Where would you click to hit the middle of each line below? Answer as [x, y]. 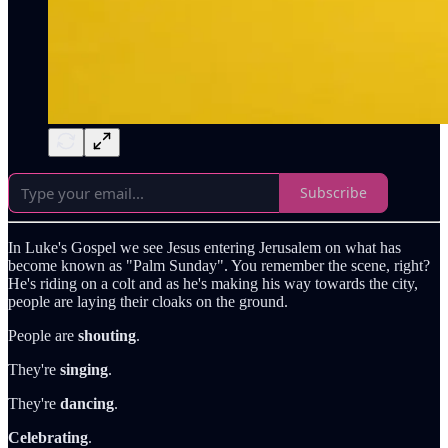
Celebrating [48, 437]
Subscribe [333, 193]
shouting [107, 335]
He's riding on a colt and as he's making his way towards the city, [213, 283]
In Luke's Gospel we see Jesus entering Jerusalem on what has [204, 247]
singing [84, 369]
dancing [87, 403]
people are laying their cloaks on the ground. [148, 301]
